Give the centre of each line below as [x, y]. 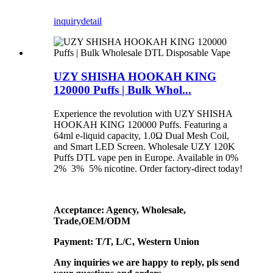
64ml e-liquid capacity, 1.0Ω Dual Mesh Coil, [141, 135]
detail [91, 21]
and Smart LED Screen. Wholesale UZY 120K [144, 146]
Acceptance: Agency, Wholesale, [120, 210]
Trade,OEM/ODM [92, 221]
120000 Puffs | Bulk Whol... [122, 90]
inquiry [67, 21]
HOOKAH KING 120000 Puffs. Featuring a [140, 124]
